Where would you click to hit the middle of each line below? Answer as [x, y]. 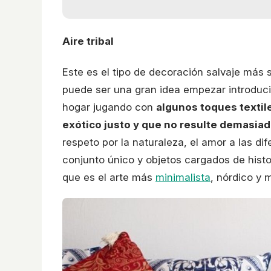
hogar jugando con [109, 107]
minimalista [183, 178]
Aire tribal [88, 41]
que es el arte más [109, 178]
